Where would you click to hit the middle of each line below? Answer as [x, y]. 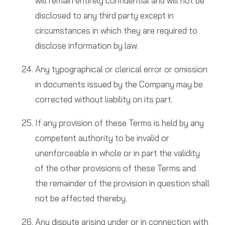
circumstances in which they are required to [116, 31]
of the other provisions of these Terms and [115, 168]
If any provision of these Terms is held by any [119, 123]
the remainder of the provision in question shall [122, 183]
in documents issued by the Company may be [119, 84]
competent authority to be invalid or [102, 138]
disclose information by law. [86, 46]
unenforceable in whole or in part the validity [117, 153]
